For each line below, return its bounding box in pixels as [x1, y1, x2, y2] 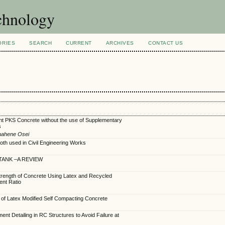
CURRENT [66, 40, 92, 46]
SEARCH [29, 40, 52, 46]
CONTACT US [148, 40, 183, 46]
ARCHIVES [105, 40, 135, 46]
